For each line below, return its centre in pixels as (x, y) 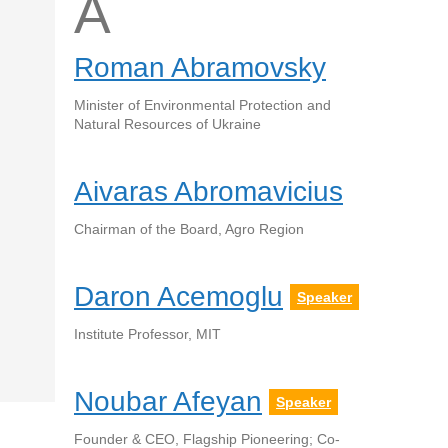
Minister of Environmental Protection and (202, 105)
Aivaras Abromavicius (208, 191)
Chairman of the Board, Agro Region (189, 229)
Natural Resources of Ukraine (167, 124)
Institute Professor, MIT (147, 334)
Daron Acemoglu (178, 296)
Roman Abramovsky (200, 67)
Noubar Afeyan (168, 401)
